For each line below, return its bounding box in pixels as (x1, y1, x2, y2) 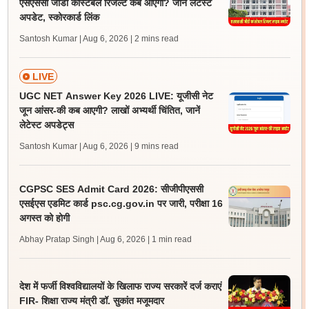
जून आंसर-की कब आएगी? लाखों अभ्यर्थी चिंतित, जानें (19, 105, 200, 116)
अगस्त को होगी (19, 212, 70, 223)
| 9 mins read (130, 141, 179, 151)
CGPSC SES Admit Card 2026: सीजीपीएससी (19, 183, 203, 195)
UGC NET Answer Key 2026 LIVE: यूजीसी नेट (19, 90, 213, 101)
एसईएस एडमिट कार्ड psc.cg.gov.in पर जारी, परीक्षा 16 (19, 198, 223, 209)
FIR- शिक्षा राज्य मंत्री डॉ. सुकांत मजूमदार (19, 295, 164, 306)
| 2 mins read (130, 34, 179, 43)
